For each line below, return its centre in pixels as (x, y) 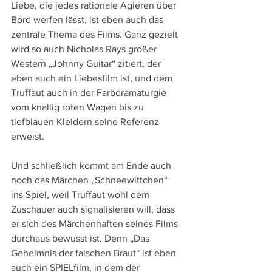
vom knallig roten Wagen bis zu (79, 107)
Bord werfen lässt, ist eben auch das (88, 20)
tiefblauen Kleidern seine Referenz (86, 122)
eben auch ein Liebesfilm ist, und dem (93, 78)
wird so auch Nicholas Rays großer (85, 49)
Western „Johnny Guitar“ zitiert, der (87, 64)
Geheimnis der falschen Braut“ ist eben (95, 253)
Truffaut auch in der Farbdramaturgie (90, 93)
